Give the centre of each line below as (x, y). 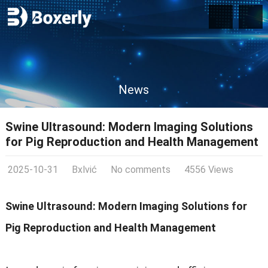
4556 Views (208, 170)
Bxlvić (84, 170)
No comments (140, 170)
